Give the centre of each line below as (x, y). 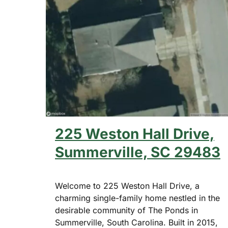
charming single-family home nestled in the (137, 198)
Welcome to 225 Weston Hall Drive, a (127, 186)
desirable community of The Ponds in (126, 210)
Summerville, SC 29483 (138, 152)
